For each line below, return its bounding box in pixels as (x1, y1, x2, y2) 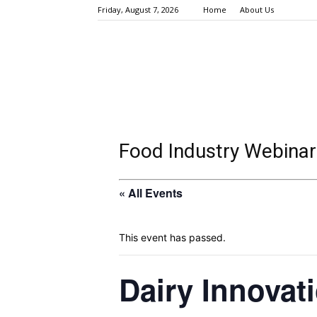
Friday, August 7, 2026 (98, 4, 178, 15)
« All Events (119, 184, 183, 201)
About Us (240, 4, 274, 15)
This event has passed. (119, 231, 226, 243)
